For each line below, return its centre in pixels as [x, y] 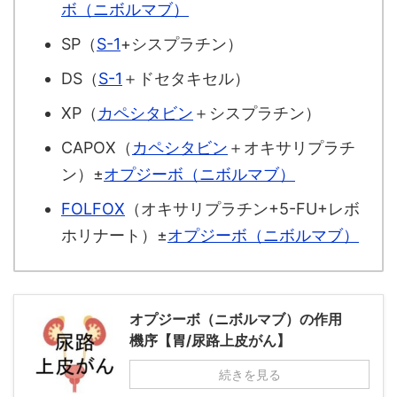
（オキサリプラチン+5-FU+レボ [242, 208]
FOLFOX [93, 208]
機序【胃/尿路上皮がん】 [210, 341]
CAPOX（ [97, 147]
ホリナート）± [114, 235]
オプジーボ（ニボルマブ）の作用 [236, 319]
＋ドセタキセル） [186, 78]
